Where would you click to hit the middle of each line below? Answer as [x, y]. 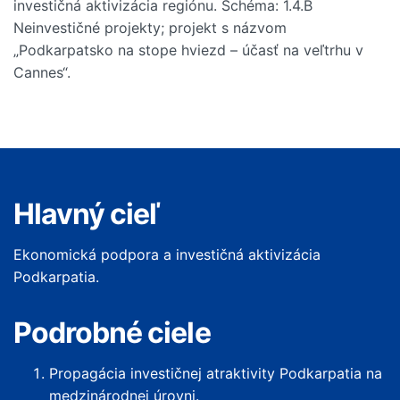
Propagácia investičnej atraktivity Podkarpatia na [216, 373]
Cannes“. [42, 72]
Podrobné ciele [112, 333]
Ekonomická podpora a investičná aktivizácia [167, 254]
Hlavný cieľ [87, 214]
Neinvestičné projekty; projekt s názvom [150, 28]
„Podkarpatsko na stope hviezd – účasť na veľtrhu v [188, 50]
